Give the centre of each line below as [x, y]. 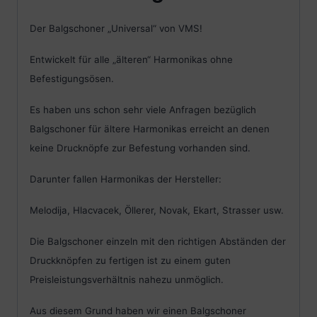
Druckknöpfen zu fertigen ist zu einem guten [130, 261]
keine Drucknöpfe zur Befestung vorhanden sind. [140, 148]
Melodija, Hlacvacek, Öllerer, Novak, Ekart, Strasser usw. [157, 211]
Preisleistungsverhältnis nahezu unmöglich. [127, 280]
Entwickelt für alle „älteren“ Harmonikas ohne [131, 60]
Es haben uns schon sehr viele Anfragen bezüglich [143, 110]
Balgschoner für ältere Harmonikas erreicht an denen [150, 129]
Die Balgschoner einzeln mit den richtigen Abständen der [158, 242]
